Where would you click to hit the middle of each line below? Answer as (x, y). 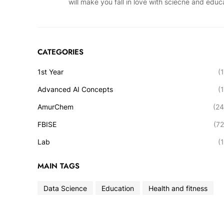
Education (118, 188)
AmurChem (55, 107)
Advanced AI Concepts (75, 89)
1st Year (50, 72)
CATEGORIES (60, 52)
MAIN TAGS (58, 166)
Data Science (65, 188)
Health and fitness (178, 188)
